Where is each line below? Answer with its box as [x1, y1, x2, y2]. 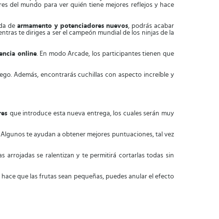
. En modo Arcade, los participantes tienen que [37, 50, 175, 57]
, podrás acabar [128, 22, 175, 29]
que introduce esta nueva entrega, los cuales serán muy [9, 110, 175, 117]
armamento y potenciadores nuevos [17, 22, 129, 29]
